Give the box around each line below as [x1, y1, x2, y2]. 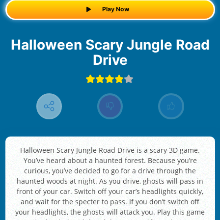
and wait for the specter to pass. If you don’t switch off [21, 197, 199, 207]
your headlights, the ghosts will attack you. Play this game [15, 207, 205, 217]
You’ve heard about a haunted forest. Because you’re [23, 156, 197, 165]
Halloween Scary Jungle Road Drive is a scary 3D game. [20, 145, 200, 155]
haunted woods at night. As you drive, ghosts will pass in [17, 176, 203, 186]
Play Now [102, 5, 129, 13]
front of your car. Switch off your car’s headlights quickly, [17, 187, 203, 196]
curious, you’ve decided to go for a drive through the [24, 166, 196, 176]
